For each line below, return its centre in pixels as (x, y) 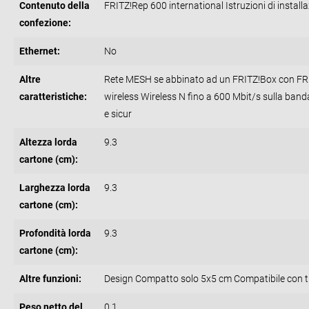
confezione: (45, 23)
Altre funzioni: (50, 279)
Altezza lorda (48, 142)
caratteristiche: (53, 97)
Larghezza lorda (55, 188)
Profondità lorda (55, 233)
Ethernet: (40, 51)
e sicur (118, 114)
